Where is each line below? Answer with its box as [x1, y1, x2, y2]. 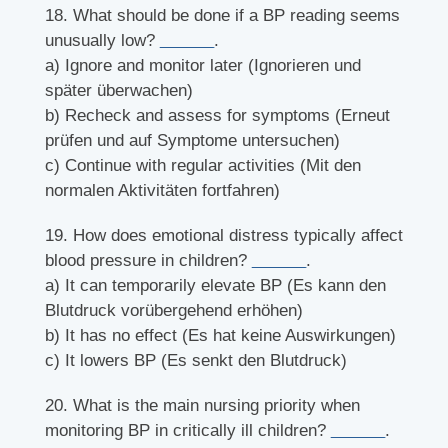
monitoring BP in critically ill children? [44, 421, 331, 441]
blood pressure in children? [44, 251, 252, 271]
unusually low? [44, 31, 160, 51]
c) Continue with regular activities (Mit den [44, 156, 361, 176]
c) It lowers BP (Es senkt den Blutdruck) [44, 351, 347, 371]
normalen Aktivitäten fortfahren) [44, 181, 280, 201]
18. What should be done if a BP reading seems [44, 6, 400, 26]
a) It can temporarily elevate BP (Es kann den [44, 276, 386, 296]
